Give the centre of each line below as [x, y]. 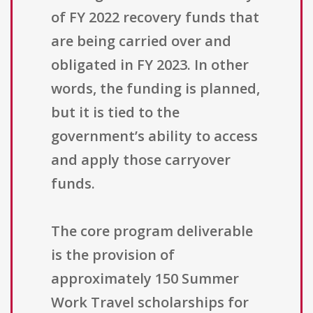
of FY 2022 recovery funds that [155, 17]
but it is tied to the [115, 112]
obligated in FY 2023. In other [150, 65]
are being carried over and [141, 41]
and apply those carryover [141, 160]
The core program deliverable [152, 231]
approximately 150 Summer [145, 279]
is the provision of [113, 255]
